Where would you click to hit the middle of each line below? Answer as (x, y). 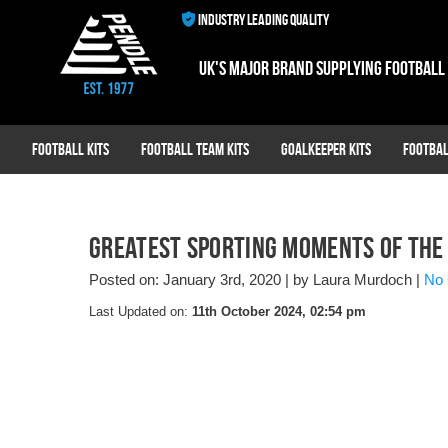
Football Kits (70, 149)
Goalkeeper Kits (325, 149)
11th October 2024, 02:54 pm (279, 311)
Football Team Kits (194, 149)
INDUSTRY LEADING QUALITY (263, 19)
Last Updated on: (140, 311)
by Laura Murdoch (352, 279)
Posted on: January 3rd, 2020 (185, 279)
